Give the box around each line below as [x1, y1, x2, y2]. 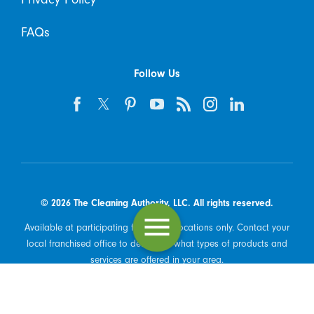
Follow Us [134, 67, 180, 80]
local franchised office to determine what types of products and [27, 238, 287, 250]
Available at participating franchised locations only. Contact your [25, 222, 289, 233]
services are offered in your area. [90, 254, 224, 266]
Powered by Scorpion [114, 275, 200, 287]
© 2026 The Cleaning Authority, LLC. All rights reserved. [41, 197, 273, 208]
